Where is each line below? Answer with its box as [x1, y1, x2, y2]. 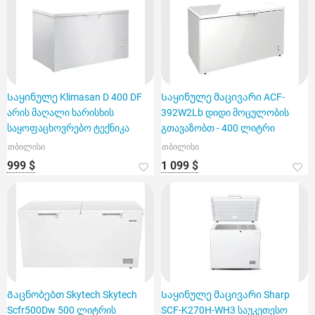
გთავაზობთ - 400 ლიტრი [161, 122, 275, 134]
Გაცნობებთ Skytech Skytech [7, 289, 137, 300]
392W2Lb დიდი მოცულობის [161, 107, 289, 118]
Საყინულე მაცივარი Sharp [161, 289, 290, 300]
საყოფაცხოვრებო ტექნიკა [7, 122, 129, 134]
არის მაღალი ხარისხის [7, 107, 114, 118]
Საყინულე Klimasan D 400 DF [7, 91, 142, 103]
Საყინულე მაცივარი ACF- [161, 91, 285, 103]
